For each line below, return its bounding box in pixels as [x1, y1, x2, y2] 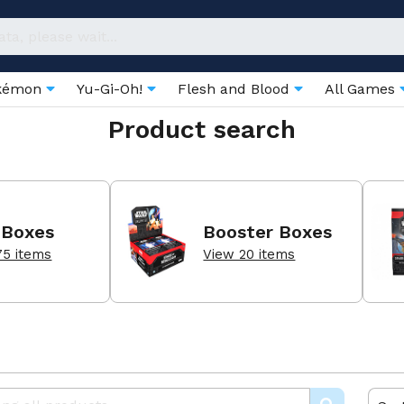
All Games [325, 80, 399, 97]
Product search [108, 115, 296, 144]
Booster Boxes [203, 220, 333, 243]
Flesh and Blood [178, 80, 294, 97]
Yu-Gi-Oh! [77, 80, 147, 97]
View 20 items [203, 245, 296, 262]
